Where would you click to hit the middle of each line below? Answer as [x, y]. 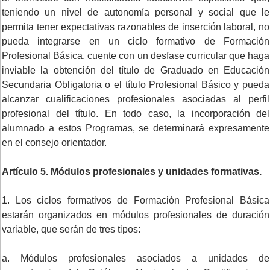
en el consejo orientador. [54, 142]
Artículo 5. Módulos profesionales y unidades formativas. [132, 171]
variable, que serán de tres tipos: [71, 229]
